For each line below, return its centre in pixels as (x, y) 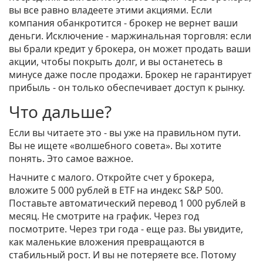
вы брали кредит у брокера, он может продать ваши (130, 49)
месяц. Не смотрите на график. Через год (104, 216)
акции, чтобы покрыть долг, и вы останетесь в (116, 62)
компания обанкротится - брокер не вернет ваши (123, 23)
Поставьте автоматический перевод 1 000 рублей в (127, 203)
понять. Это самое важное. (71, 159)
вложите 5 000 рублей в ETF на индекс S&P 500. (116, 190)
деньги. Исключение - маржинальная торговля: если (130, 36)
